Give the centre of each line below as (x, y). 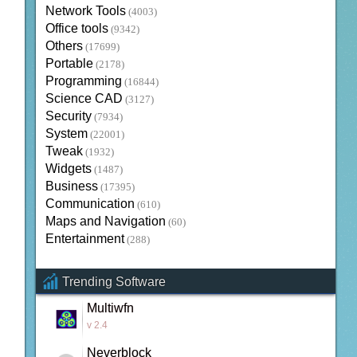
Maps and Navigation (105, 222)
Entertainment (84, 239)
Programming (83, 81)
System (66, 134)
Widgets (68, 169)
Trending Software (114, 282)
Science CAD (84, 99)
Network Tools (85, 11)
